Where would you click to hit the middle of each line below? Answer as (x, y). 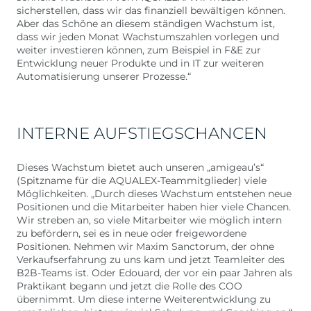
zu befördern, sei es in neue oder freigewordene (132, 233)
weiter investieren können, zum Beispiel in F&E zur (139, 50)
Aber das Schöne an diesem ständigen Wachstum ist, (146, 24)
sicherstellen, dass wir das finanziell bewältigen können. (151, 10)
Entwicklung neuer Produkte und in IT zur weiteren (140, 63)
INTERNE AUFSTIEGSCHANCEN (142, 133)
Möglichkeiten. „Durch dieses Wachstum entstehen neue (154, 194)
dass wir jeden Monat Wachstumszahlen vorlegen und (148, 37)
